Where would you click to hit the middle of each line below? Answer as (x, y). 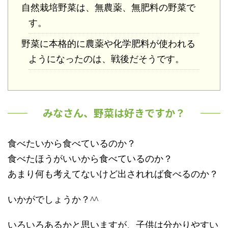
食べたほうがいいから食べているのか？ (90, 159)
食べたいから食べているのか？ (72, 144)
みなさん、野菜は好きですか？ (114, 113)
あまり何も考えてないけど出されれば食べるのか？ (113, 174)
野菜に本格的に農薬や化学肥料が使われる (108, 44)
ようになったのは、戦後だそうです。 (106, 59)
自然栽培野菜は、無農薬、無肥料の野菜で (108, 8)
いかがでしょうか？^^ (53, 200)
